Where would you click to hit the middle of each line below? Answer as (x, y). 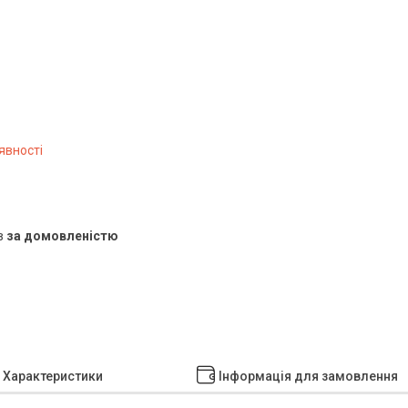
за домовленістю (62, 236)
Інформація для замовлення (308, 376)
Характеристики (53, 376)
